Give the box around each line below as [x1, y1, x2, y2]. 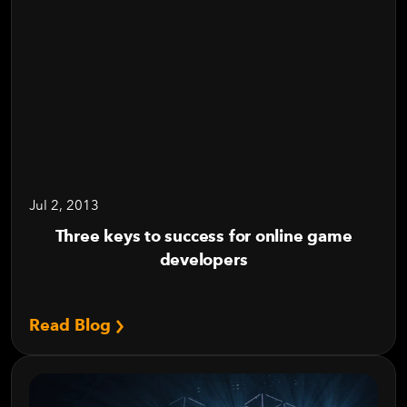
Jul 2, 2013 [29, 197, 99, 213]
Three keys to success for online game [55, 226, 352, 245]
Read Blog [29, 315, 115, 334]
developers [159, 250, 248, 269]
